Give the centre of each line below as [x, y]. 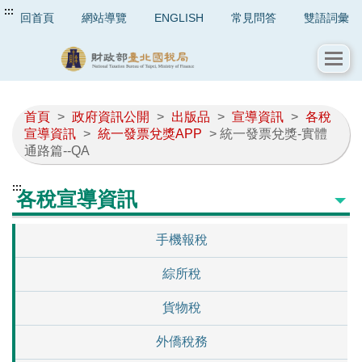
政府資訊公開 [111, 117]
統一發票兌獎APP [150, 134]
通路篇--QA [57, 151]
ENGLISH [179, 18]
